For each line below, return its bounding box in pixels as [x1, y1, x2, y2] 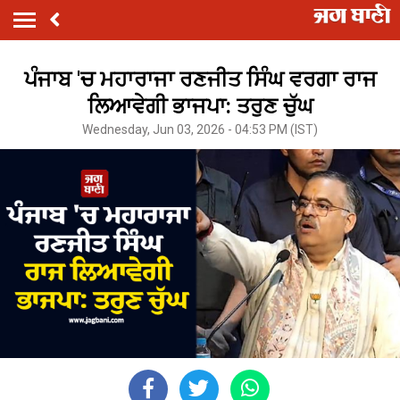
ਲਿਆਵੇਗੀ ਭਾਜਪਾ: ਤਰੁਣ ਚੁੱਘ [87, 93, 313, 119]
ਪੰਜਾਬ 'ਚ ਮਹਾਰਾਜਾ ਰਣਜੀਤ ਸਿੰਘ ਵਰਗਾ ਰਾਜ [23, 66, 377, 92]
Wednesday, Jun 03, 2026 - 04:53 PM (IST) [82, 121, 318, 137]
